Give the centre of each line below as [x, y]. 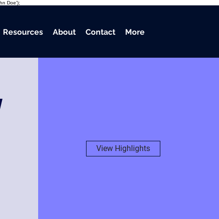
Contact [100, 32]
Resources [23, 32]
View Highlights [123, 148]
